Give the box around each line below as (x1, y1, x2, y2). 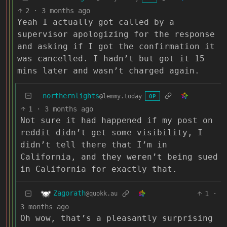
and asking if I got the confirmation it (17, 41, 215, 51)
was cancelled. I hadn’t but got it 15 (17, 53, 205, 63)
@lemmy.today (99, 92, 142, 100)
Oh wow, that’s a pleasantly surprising (20, 213, 213, 223)
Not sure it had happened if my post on (20, 115, 213, 125)
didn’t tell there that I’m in (20, 139, 167, 149)
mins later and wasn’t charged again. (17, 65, 200, 75)
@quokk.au (86, 190, 118, 198)
